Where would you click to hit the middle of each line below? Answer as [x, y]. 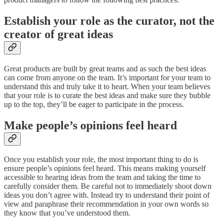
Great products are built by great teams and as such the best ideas [105, 68]
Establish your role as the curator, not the [109, 21]
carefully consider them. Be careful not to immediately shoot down [108, 186]
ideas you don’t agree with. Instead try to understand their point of [107, 195]
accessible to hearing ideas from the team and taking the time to [102, 177]
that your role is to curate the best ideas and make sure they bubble [107, 95]
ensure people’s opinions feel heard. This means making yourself [105, 168]
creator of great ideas [58, 34]
